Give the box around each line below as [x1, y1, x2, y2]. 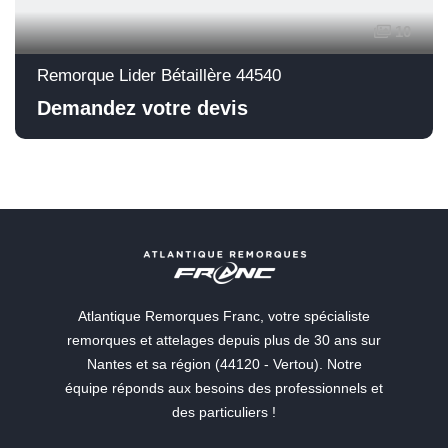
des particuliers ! [172, 404, 276, 421]
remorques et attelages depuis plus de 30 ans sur [67, 332, 381, 349]
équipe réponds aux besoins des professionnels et [65, 380, 383, 397]
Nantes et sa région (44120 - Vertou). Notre [86, 356, 362, 373]
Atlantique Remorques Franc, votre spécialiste [78, 308, 370, 325]
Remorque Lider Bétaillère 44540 [37, 66, 281, 86]
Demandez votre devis [37, 97, 248, 120]
